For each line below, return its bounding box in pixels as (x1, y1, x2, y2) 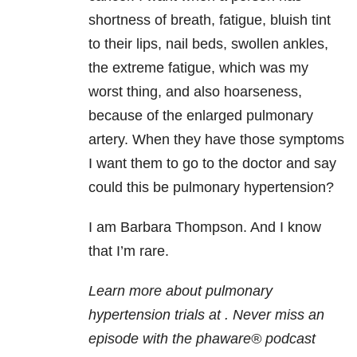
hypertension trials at (88, 307, 225, 324)
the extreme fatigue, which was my (88, 60, 308, 76)
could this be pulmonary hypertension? (88, 179, 334, 196)
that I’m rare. (88, 243, 169, 260)
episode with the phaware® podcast (88, 331, 316, 347)
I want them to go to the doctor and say (88, 155, 336, 172)
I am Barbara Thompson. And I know (88, 219, 321, 236)
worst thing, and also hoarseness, (88, 84, 302, 100)
